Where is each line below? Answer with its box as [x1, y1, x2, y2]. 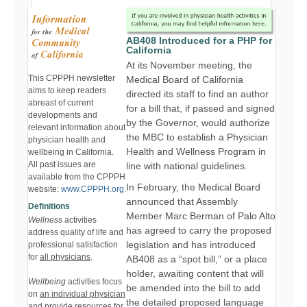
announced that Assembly [126, 195, 238, 207]
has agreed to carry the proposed [126, 224, 271, 236]
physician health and [28, 135, 106, 145]
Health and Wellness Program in [126, 145, 266, 157]
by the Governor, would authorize [126, 116, 270, 128]
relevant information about [28, 123, 125, 133]
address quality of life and [28, 228, 123, 238]
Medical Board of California [126, 73, 243, 85]
